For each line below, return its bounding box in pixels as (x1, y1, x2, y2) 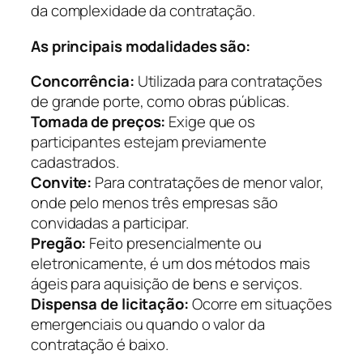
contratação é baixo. (31, 334, 169, 356)
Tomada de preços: (31, 111, 166, 133)
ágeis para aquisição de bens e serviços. (31, 273, 302, 295)
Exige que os (165, 111, 256, 133)
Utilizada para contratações (134, 70, 322, 92)
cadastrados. (31, 152, 119, 173)
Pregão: (31, 233, 87, 254)
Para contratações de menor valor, (92, 172, 324, 194)
